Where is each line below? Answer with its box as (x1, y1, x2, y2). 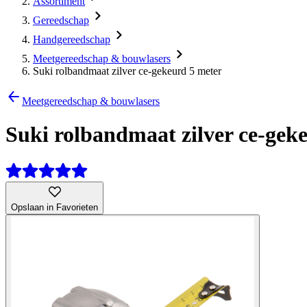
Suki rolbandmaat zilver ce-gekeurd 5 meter (33, 65, 221, 77)
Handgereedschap (33, 34, 110, 45)
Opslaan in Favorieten (11, 201, 98, 212)
